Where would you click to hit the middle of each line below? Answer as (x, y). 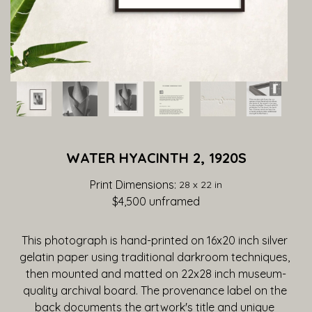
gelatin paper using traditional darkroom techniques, (155, 257)
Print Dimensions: (134, 185)
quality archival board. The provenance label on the (155, 290)
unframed (173, 201)
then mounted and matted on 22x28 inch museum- (156, 274)
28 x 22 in (201, 185)
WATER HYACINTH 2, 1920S (156, 158)
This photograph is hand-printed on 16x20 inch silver (155, 240)
